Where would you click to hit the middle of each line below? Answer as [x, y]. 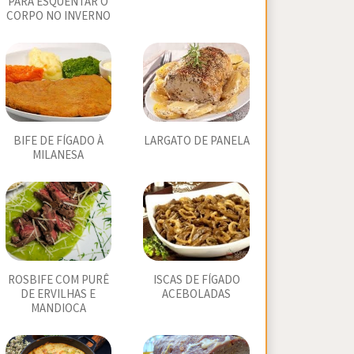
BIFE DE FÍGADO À [58, 141]
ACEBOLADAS [197, 294]
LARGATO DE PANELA [196, 141]
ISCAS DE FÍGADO [196, 280]
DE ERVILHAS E [58, 294]
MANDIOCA [58, 309]
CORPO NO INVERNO [58, 16]
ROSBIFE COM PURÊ [58, 280]
